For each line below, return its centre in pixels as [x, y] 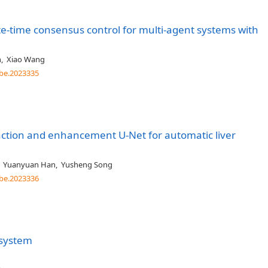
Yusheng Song [87, 165]
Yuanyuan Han [29, 165]
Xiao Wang [26, 59]
